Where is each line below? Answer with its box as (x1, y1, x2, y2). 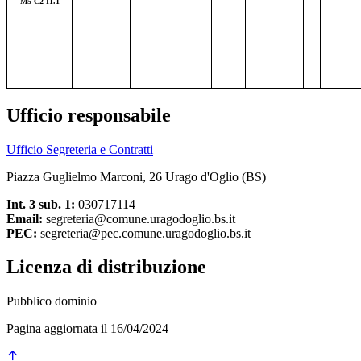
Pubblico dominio (6, 294, 97, 309)
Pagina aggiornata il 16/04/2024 (6, 322, 168, 336)
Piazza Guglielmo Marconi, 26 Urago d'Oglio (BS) (6, 169, 266, 184)
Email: (6, 211, 43, 226)
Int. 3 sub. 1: (6, 197, 75, 211)
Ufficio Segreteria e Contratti (6, 142, 153, 156)
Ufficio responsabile (6, 104, 171, 126)
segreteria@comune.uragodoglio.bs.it (43, 211, 235, 226)
